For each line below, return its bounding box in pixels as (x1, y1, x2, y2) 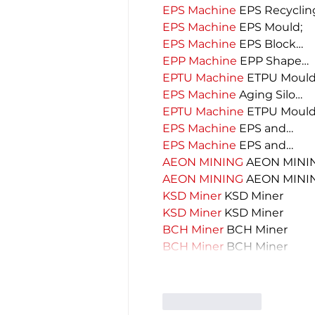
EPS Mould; (236, 20, 302, 34)
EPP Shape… (237, 53, 309, 67)
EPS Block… (236, 37, 303, 51)
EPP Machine (162, 53, 237, 67)
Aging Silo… (236, 87, 302, 101)
